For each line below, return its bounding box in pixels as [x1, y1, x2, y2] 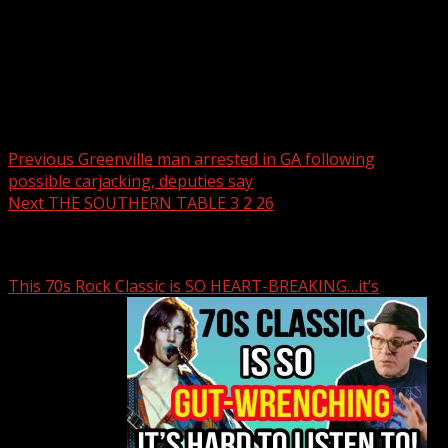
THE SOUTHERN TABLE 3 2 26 [44, 191, 274, 214]
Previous [8, 147, 74, 170]
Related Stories [8, 234, 126, 254]
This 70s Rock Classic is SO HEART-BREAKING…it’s [8, 275, 379, 298]
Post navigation [8, 99, 180, 128]
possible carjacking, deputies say [8, 169, 253, 192]
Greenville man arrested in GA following [74, 147, 375, 170]
